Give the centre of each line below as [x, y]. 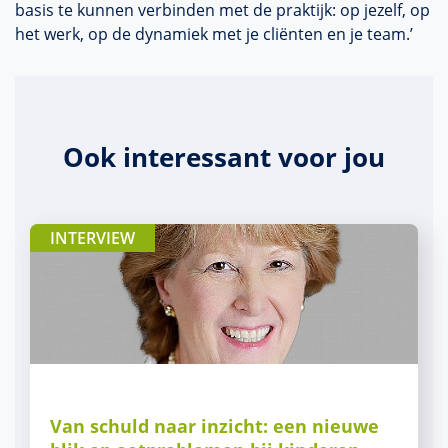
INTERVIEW [92, 238]
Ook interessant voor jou [224, 157]
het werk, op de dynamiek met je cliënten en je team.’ [214, 34]
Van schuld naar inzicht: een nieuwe [214, 426]
